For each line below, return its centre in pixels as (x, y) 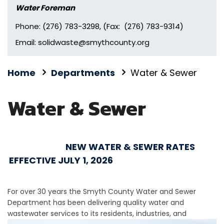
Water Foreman (45, 8)
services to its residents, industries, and (118, 214)
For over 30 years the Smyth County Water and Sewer (102, 192)
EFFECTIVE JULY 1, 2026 (62, 160)
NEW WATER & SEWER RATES (130, 147)
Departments (83, 73)
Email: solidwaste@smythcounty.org (82, 42)
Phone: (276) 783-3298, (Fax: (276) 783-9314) (99, 26)
